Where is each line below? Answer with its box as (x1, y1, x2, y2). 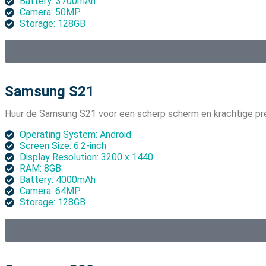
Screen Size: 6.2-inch (20, 140, 106, 152)
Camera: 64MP (20, 185, 81, 197)
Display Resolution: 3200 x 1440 (20, 151, 153, 163)
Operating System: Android (20, 129, 131, 141)
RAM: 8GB (20, 163, 61, 175)
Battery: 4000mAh (20, 174, 96, 186)
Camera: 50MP (20, 7, 81, 18)
